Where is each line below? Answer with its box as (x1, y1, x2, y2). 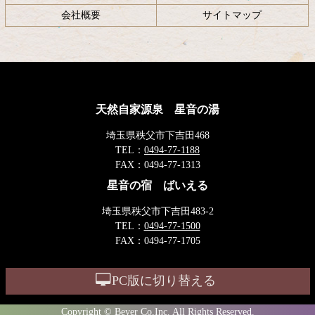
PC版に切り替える (112, 274, 217, 288)
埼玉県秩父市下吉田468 (105, 129, 210, 141)
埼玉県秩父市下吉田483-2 (101, 205, 214, 217)
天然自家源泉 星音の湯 (96, 103, 219, 115)
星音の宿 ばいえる (107, 179, 208, 191)
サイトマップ (202, 9, 262, 20)
